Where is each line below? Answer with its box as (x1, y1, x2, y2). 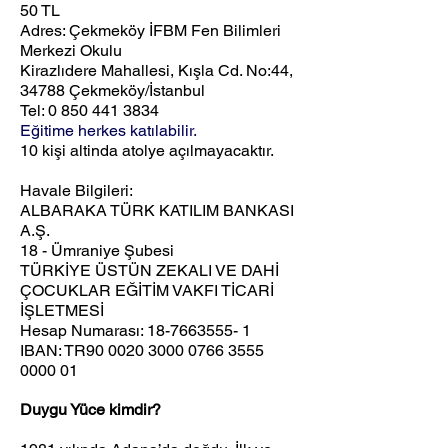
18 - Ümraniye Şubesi (20, 241, 174, 260)
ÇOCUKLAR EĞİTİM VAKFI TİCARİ (20, 281, 274, 300)
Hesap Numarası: (20, 321, 147, 340)
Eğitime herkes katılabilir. (20, 121, 197, 140)
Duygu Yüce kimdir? (20, 400, 161, 419)
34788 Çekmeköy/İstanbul (20, 81, 205, 100)
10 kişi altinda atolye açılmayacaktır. (20, 141, 274, 160)
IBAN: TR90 (20, 341, 108, 360)
